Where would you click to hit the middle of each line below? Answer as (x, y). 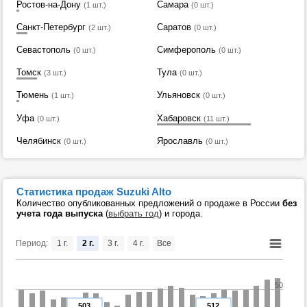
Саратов (174, 27)
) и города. (181, 213)
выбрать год (134, 213)
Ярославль (180, 140)
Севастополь (44, 50)
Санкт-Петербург (51, 27)
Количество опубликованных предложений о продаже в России (149, 203)
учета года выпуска (60, 213)
